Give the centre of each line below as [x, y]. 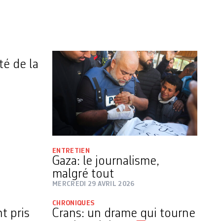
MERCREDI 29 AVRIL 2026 [93, 184]
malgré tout [83, 174]
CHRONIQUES [74, 203]
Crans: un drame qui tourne [124, 213]
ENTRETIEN [71, 151]
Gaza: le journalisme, [106, 161]
